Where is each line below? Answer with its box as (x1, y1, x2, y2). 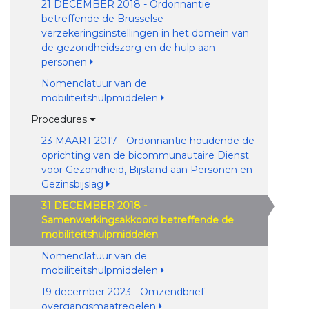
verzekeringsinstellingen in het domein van (41, 27, 249, 39)
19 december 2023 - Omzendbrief (41, 286, 204, 298)
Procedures (30, 113, 90, 126)
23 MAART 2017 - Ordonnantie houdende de (41, 134, 255, 147)
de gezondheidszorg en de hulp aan (41, 41, 215, 54)
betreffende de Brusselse (41, 12, 163, 25)
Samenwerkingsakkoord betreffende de (41, 214, 234, 226)
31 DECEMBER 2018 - (41, 199, 147, 212)
